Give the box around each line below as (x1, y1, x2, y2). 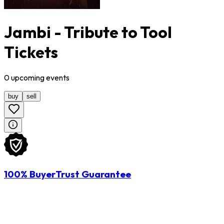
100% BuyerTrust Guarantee (4, 168, 131, 180)
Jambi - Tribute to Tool (4, 21, 172, 42)
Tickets (4, 41, 58, 62)
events (46, 72, 69, 83)
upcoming (9, 72, 46, 83)
